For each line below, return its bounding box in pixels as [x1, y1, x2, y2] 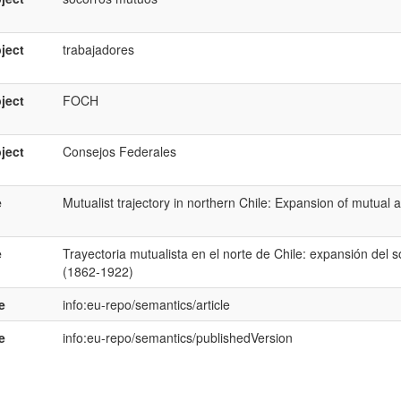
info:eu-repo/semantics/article [62, 295, 230, 313]
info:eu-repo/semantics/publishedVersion [62, 328, 293, 346]
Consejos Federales [62, 142, 176, 160]
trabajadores [62, 40, 134, 58]
